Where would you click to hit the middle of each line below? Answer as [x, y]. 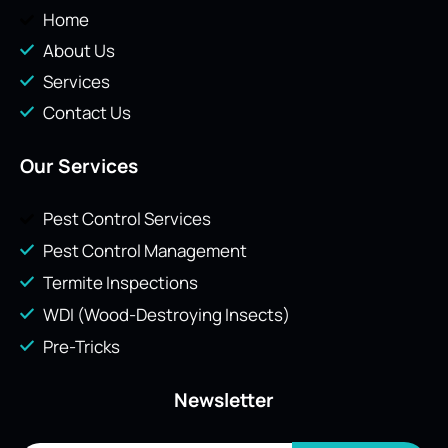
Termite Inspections [120, 283]
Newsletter [224, 400]
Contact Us [86, 113]
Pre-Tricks [81, 347]
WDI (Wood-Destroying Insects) [166, 315]
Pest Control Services [126, 219]
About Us [78, 51]
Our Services [79, 166]
